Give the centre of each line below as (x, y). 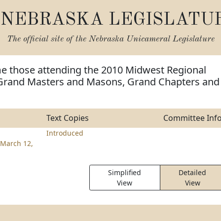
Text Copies (67, 118)
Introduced (65, 133)
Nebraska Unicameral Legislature (151, 39)
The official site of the (48, 39)
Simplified (125, 172)
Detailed (193, 172)
